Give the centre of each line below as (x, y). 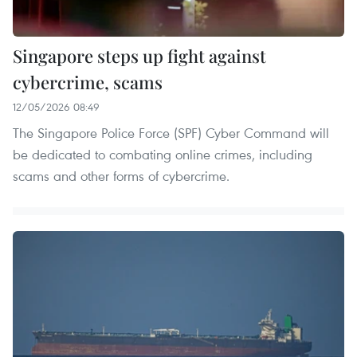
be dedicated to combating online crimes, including (163, 154)
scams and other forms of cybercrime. (121, 175)
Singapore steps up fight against (139, 55)
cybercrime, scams (88, 82)
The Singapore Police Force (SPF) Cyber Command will (171, 132)
